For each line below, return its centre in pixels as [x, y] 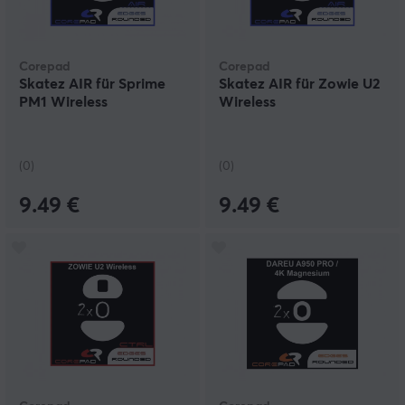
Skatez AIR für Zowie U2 [299, 85]
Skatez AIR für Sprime [92, 85]
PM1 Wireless [63, 103]
